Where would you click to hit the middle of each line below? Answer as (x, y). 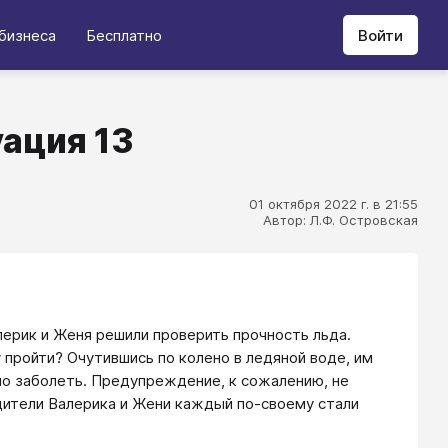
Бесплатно (124, 35)
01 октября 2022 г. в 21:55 (333, 204)
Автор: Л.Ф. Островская (340, 220)
